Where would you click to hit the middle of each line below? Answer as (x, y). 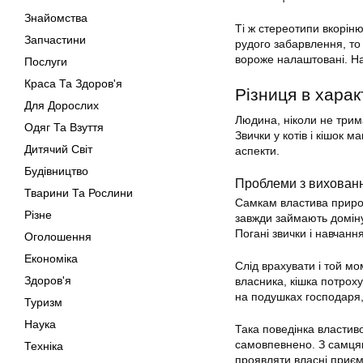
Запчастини (55, 40)
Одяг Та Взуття (64, 127)
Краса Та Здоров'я (73, 83)
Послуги (46, 62)
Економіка (51, 258)
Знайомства (56, 18)
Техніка (44, 346)
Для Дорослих (62, 105)
